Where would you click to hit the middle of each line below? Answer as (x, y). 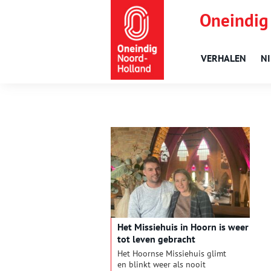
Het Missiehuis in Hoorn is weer (183, 227)
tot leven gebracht (156, 239)
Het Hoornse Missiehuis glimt (172, 254)
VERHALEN (224, 58)
